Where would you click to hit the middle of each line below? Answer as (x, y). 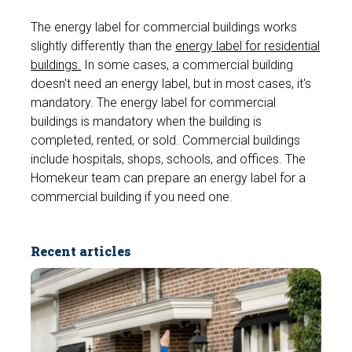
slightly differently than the (103, 46)
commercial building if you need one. (132, 197)
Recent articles (81, 251)
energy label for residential (248, 46)
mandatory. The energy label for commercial (154, 103)
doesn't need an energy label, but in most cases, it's (171, 84)
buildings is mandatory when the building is (147, 122)
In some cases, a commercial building (187, 65)
